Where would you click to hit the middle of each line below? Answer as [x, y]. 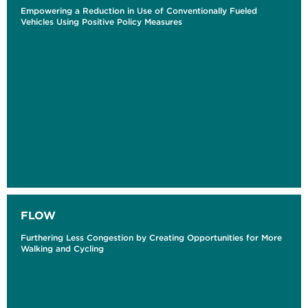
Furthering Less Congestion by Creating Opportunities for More [151, 238]
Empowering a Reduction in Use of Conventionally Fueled [139, 11]
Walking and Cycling [62, 249]
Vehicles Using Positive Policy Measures [101, 22]
